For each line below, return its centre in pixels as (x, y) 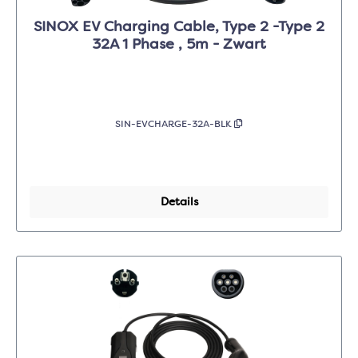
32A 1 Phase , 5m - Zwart (239, 45)
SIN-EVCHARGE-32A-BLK (175, 125)
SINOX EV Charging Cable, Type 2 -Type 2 (58, 28)
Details (179, 203)
